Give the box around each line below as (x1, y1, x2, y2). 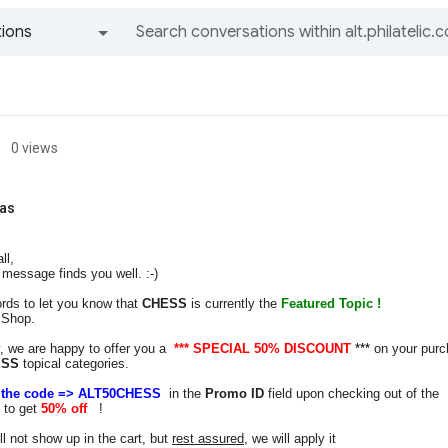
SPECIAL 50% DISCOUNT (193, 341, 355, 356)
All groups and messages (66, 60, 79, 80)
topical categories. (23, 356, 129, 371)
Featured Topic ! (281, 296, 381, 311)
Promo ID (205, 386, 264, 401)
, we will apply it (244, 431, 336, 446)
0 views (11, 140, 58, 156)
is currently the (187, 296, 281, 311)
